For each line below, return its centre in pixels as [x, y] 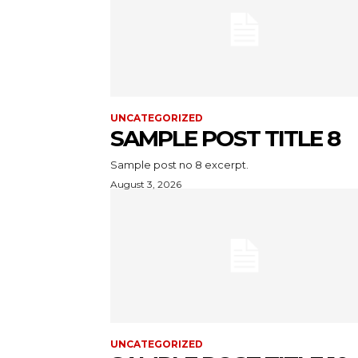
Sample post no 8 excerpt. [179, 164]
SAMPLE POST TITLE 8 [225, 138]
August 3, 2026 [146, 184]
